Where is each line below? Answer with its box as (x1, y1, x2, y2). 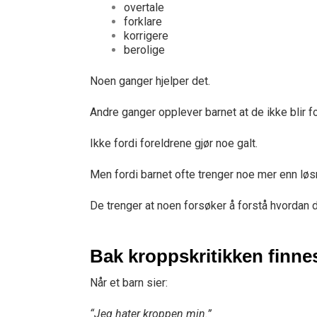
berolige (124, 43, 165, 57)
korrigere (124, 29, 168, 42)
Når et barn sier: (90, 276, 168, 289)
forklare (124, 15, 162, 28)
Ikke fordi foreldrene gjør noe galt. (90, 137, 258, 150)
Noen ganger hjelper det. (90, 74, 210, 88)
